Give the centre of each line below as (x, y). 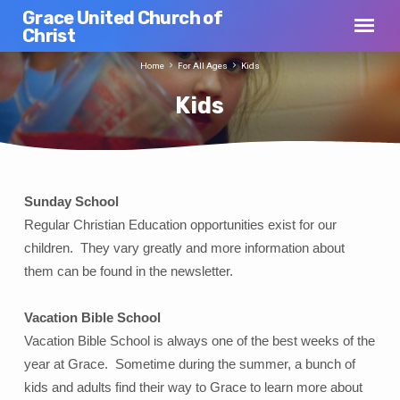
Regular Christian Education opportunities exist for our (180, 225)
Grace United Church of (122, 18)
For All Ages (202, 65)
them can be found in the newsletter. (128, 272)
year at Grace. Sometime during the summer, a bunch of (189, 365)
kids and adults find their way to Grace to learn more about (193, 388)
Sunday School (71, 202)
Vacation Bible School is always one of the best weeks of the (199, 342)
